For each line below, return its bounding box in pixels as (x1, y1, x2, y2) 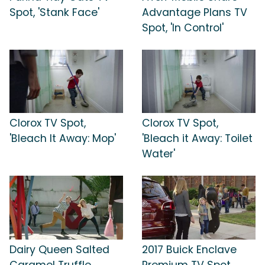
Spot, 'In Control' (142, 20, 224, 35)
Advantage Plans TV (142, 5, 247, 20)
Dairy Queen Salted (9, 242, 109, 257)
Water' (142, 147, 175, 161)
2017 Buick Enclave (142, 242, 237, 257)
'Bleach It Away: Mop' (9, 131, 116, 146)
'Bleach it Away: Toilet (142, 131, 253, 146)
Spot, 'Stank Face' (9, 5, 99, 20)
